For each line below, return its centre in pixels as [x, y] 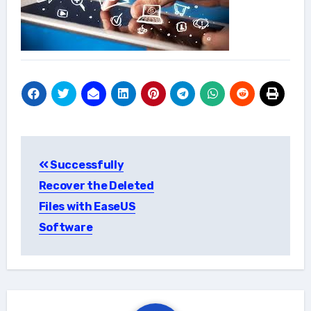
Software [66, 227]
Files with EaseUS [87, 206]
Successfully [86, 165]
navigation [76, 177]
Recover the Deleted [96, 185]
